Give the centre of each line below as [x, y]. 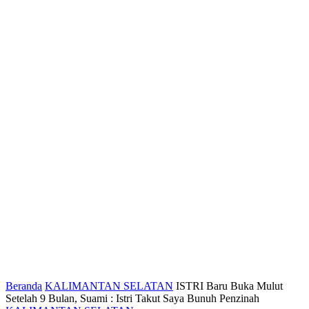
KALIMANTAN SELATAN [109, 286]
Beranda [24, 286]
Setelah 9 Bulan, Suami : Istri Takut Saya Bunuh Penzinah [132, 298]
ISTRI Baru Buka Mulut [229, 286]
